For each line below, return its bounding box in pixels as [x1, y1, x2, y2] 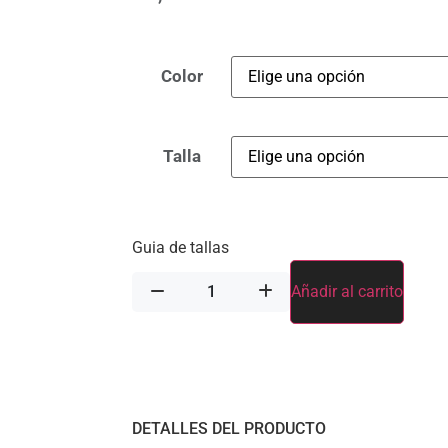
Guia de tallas [132, 237, 229, 257]
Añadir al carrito [291, 281, 404, 301]
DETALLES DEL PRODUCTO [132, 418, 326, 438]
